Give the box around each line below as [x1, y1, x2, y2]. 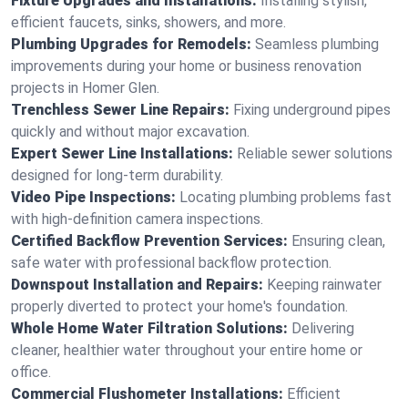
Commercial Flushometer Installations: [11, 385, 283, 403]
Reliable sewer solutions [237, 145, 393, 162]
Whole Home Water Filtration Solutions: [11, 320, 288, 337]
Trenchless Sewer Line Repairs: [11, 101, 229, 118]
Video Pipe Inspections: [11, 189, 176, 206]
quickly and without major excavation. [11, 123, 250, 140]
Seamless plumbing [255, 36, 379, 53]
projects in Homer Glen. [11, 79, 159, 97]
